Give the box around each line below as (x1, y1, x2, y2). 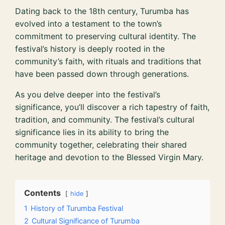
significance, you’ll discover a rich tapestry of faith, (15, 101, 210, 112)
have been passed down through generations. (15, 68, 189, 79)
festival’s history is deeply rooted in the (15, 43, 165, 54)
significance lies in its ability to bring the (15, 127, 169, 137)
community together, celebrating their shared (15, 139, 187, 150)
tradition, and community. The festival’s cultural (15, 114, 195, 125)
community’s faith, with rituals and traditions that (15, 56, 202, 66)
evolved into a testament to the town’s (15, 18, 162, 29)
